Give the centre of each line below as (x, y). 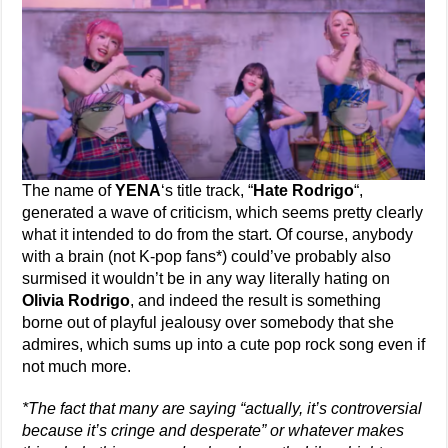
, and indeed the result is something (256, 300)
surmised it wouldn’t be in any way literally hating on (206, 278)
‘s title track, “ (207, 190)
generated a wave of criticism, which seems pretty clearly (223, 212)
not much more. (77, 366)
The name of (69, 190)
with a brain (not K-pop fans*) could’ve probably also (207, 256)
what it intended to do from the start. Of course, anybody (218, 234)
